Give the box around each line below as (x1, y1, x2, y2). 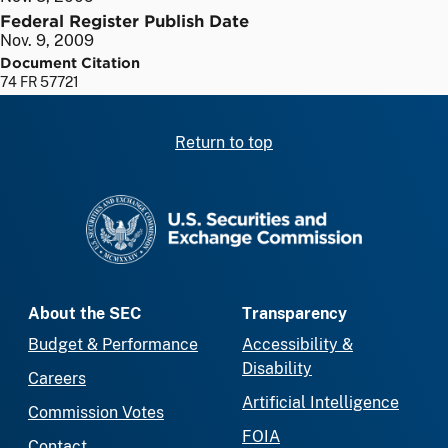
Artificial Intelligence (242, 393, 399, 413)
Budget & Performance (28, 335, 198, 355)
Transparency (242, 304, 347, 324)
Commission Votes (28, 403, 164, 423)
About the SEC (28, 304, 141, 324)
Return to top (175, 132, 273, 152)
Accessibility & (242, 335, 353, 355)
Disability (242, 359, 312, 379)
